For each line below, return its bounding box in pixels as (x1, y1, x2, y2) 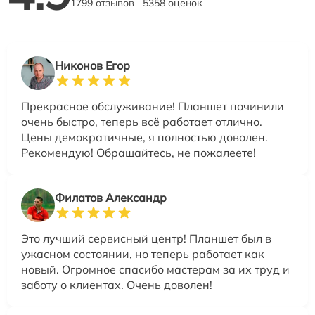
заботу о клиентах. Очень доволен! (21, 277, 212, 292)
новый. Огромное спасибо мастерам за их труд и (21, 262, 290, 276)
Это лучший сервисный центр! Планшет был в (21, 231, 271, 245)
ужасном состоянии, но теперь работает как (21, 246, 264, 261)
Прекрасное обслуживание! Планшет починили (21, 98, 284, 113)
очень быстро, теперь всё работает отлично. (21, 114, 262, 129)
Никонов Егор (55, 58, 130, 72)
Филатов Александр (55, 190, 167, 205)
